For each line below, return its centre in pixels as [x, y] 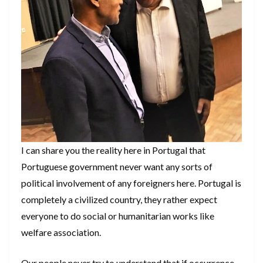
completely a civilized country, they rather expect [119, 200]
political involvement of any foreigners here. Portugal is [131, 183]
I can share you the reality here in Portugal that [113, 150]
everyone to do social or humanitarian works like [118, 216]
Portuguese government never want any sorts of [117, 167]
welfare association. [61, 232]
